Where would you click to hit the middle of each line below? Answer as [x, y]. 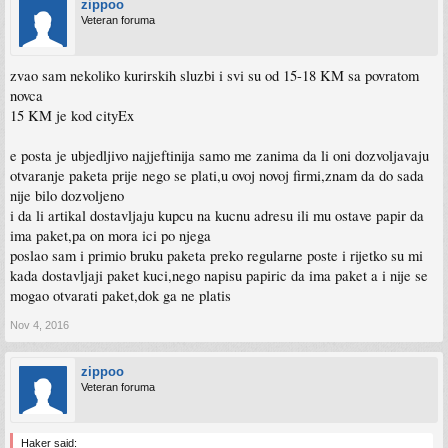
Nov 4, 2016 [39, 325]
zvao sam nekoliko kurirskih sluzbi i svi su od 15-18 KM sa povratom [214, 75]
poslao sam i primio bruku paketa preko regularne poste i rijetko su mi [216, 255]
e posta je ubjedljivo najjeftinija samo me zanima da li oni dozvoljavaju [219, 155]
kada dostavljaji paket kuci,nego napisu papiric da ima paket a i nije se [219, 275]
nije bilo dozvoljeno [67, 195]
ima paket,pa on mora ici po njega [110, 235]
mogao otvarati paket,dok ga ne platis [120, 295]
